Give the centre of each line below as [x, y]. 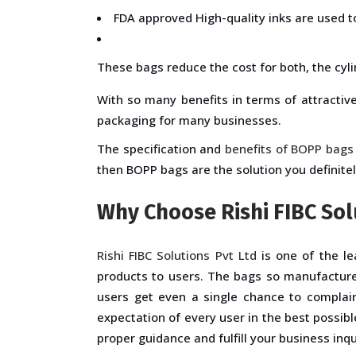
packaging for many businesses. [189, 120]
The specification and [161, 149]
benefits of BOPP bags [289, 149]
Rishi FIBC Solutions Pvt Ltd [177, 255]
